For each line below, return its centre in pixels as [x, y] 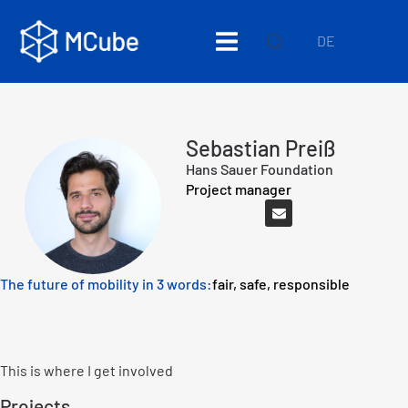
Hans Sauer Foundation [260, 169]
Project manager [239, 189]
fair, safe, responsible [281, 284]
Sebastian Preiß [261, 148]
